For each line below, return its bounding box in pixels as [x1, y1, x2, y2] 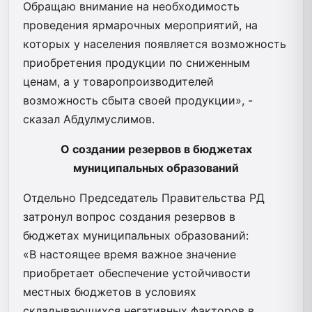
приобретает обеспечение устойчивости [23, 265, 251, 280]
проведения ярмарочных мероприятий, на [23, 17, 258, 32]
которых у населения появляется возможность [23, 36, 286, 51]
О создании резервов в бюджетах [60, 141, 252, 156]
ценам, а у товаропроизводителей [23, 74, 214, 88]
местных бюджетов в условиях [23, 284, 196, 299]
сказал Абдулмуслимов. [23, 111, 155, 126]
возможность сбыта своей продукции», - [23, 93, 253, 107]
